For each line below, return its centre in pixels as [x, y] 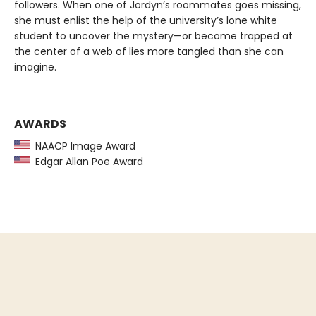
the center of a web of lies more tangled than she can [149, 52]
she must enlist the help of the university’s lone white [146, 21]
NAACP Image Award [83, 146]
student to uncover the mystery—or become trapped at [153, 36]
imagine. [35, 67]
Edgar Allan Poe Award [86, 162]
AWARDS [40, 124]
